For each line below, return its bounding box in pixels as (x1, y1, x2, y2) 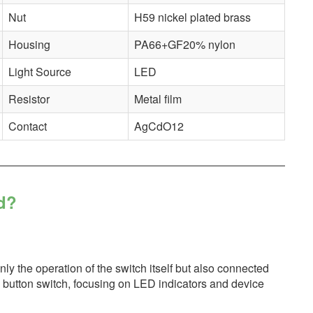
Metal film (133, 90, 182, 107)
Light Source (8, 63, 71, 80)
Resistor (8, 90, 50, 107)
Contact (8, 117, 47, 134)
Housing (8, 36, 50, 52)
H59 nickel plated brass (133, 8, 251, 25)
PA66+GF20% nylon (133, 36, 235, 52)
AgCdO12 (133, 117, 184, 134)
